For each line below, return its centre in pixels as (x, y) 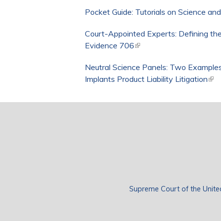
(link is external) (162, 46)
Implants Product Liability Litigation (146, 79)
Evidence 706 (110, 46)
